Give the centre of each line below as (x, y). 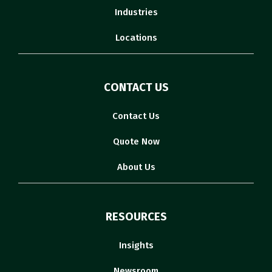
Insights (136, 246)
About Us (136, 167)
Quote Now (136, 142)
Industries (136, 12)
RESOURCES (136, 217)
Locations (136, 38)
